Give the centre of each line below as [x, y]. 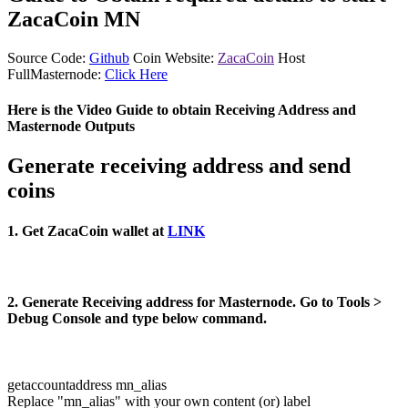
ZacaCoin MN [74, 19]
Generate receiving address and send [179, 166]
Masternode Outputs [71, 127]
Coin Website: [175, 57]
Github [109, 57]
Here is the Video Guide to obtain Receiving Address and [182, 110]
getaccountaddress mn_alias [87, 385]
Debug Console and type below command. [137, 319]
